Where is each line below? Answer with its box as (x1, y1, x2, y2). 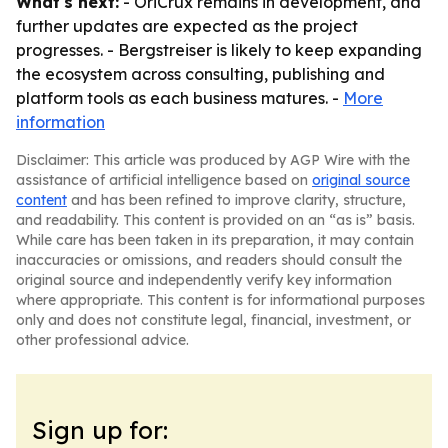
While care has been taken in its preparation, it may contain (16, 231, 414, 249)
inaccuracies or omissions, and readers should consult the (16, 251, 402, 269)
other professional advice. (16, 331, 189, 349)
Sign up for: (32, 415, 168, 445)
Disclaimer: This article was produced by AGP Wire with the (16, 151, 410, 169)
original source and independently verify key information (16, 271, 392, 289)
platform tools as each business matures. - (16, 88, 343, 108)
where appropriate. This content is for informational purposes (16, 291, 425, 309)
